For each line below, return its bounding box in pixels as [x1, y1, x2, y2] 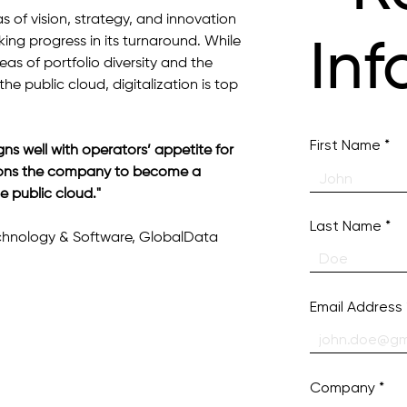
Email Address [309, 298, 402, 316]
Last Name [309, 217, 382, 235]
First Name [309, 136, 381, 154]
